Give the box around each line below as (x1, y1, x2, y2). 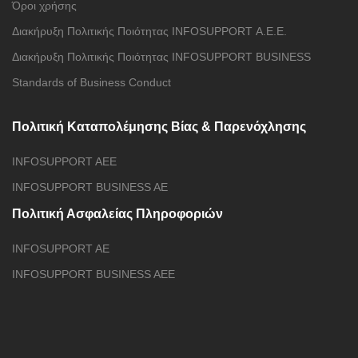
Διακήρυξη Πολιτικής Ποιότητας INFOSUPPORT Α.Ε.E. (12, 25, 287, 38)
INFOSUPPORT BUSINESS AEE (12, 268, 175, 280)
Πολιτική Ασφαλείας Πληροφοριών (12, 207, 223, 221)
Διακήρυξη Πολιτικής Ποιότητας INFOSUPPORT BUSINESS (12, 50, 311, 63)
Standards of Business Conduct (12, 76, 171, 89)
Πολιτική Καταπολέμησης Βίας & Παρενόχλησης (12, 120, 306, 133)
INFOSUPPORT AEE (12, 155, 117, 168)
